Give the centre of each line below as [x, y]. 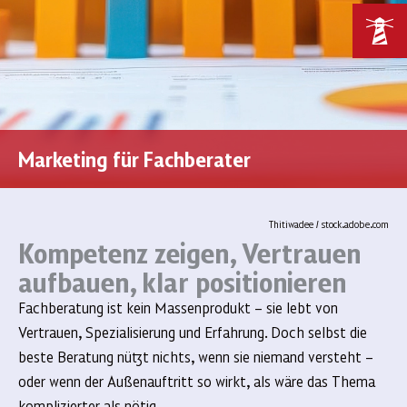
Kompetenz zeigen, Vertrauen [189, 252]
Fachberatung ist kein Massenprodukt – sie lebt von [178, 308]
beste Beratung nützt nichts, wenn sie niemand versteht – [196, 357]
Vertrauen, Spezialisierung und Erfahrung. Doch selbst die [193, 332]
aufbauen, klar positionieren [182, 281]
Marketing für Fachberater [134, 159]
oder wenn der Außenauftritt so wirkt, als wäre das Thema [197, 381]
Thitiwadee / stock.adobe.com [329, 224]
